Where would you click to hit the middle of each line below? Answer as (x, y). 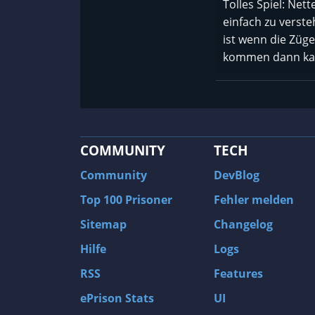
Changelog (243, 225)
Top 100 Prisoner (126, 200)
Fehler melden (254, 200)
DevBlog (237, 175)
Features (238, 274)
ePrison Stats (117, 298)
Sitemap (103, 225)
